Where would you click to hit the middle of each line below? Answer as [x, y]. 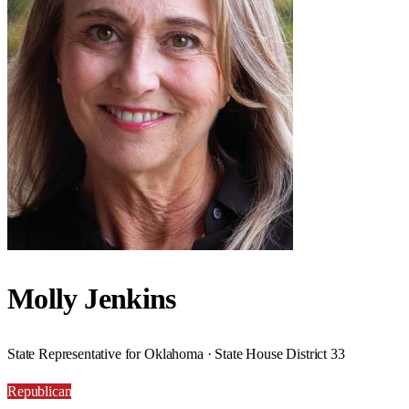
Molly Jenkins [92, 299]
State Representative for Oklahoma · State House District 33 [176, 353]
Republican [40, 391]
